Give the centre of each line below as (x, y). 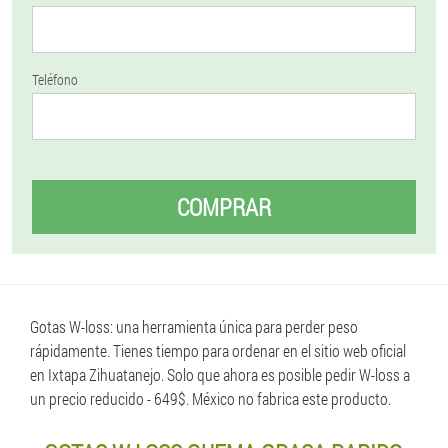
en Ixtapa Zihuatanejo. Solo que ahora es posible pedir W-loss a (220, 374)
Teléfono (55, 79)
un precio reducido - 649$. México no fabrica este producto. (210, 398)
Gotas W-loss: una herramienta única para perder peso (194, 326)
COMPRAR (224, 207)
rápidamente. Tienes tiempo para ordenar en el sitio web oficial (218, 350)
